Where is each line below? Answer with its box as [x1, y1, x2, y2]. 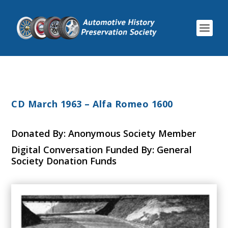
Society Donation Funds [11, 155, 117, 167]
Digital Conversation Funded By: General [11, 144, 192, 156]
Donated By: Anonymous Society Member [11, 127, 196, 139]
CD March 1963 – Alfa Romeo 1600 [11, 98, 173, 110]
